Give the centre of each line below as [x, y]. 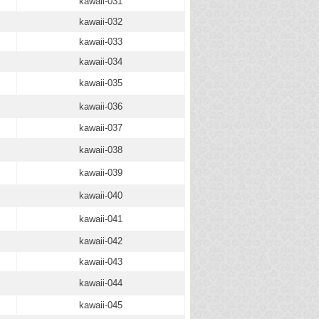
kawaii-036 [101, 106]
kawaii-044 [101, 283]
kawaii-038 [101, 150]
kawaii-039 [101, 173]
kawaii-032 [101, 22]
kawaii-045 [101, 305]
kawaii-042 [101, 241]
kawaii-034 [101, 62]
